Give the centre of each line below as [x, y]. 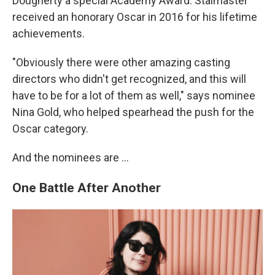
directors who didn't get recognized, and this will [129, 79]
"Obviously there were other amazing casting [121, 63]
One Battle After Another [87, 188]
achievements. [48, 34]
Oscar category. [50, 129]
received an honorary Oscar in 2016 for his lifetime [135, 17]
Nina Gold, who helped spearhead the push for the [133, 112]
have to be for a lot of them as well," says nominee [134, 96]
